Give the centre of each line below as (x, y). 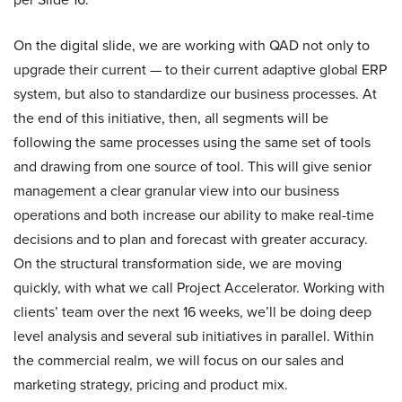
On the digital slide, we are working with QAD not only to (192, 46)
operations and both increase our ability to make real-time (194, 215)
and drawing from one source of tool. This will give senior (192, 167)
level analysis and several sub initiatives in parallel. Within (194, 336)
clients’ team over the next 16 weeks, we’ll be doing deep (192, 312)
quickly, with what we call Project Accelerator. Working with (199, 288)
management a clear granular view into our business (176, 191)
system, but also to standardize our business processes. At (195, 94)
